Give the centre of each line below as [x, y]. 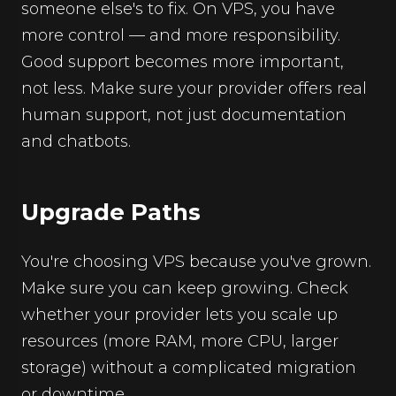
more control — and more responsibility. [181, 35]
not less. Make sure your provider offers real [194, 88]
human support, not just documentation [184, 115]
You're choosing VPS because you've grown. [196, 262]
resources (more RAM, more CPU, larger [180, 341]
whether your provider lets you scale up [179, 315]
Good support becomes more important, [183, 62]
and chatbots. [76, 141]
